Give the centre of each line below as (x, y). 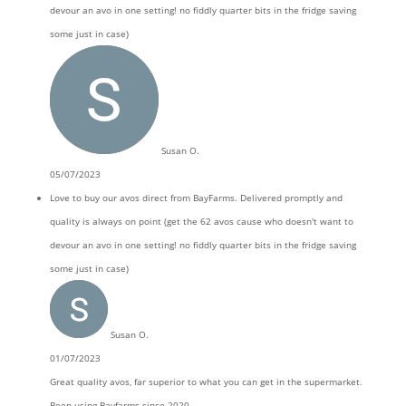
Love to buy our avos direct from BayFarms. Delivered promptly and (196, 198)
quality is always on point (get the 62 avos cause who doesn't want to (201, 221)
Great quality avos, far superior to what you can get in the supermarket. (206, 382)
